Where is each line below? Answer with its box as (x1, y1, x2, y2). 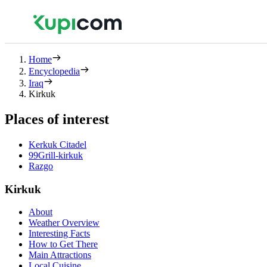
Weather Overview (29, 218, 100, 228)
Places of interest (5, 111, 109, 127)
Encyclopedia (29, 66, 80, 76)
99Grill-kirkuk (29, 150, 83, 160)
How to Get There (29, 239, 98, 250)
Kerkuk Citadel (29, 139, 86, 150)
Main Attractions (29, 250, 91, 260)
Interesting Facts (29, 228, 90, 239)
